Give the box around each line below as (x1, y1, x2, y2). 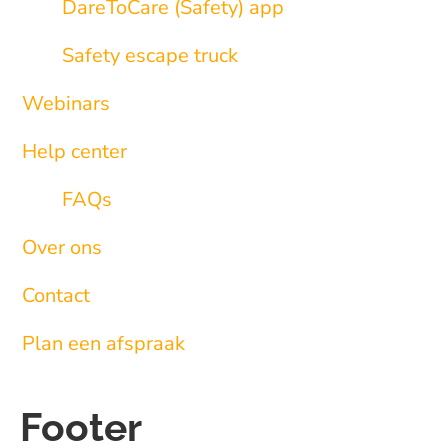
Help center (22, 138, 127, 165)
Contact (22, 282, 90, 309)
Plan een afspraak (22, 330, 185, 357)
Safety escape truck (62, 42, 238, 69)
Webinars (22, 90, 110, 117)
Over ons (22, 234, 102, 261)
